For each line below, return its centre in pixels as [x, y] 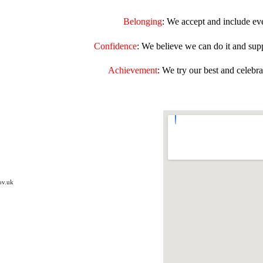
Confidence [115, 46]
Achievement [133, 70]
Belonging [143, 21]
